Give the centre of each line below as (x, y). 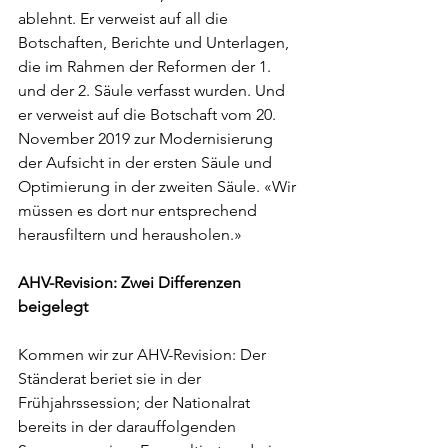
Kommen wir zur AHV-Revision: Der (144, 354)
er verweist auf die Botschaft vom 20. (149, 114)
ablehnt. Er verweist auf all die (125, 18)
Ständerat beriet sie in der (111, 378)
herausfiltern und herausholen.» (134, 234)
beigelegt (53, 306)
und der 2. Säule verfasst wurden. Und (153, 90)
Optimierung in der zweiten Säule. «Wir (159, 186)
